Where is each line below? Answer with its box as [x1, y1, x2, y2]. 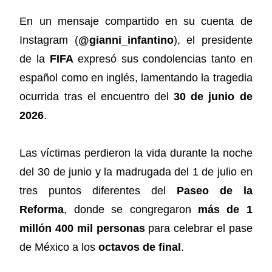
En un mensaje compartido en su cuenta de [19, 15, 253, 27]
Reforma [19, 203, 64, 216]
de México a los [19, 241, 99, 254]
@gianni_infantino [78, 33, 174, 46]
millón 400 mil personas [19, 222, 145, 235]
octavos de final [98, 241, 182, 254]
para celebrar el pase [144, 222, 253, 235]
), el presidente [173, 33, 253, 46]
